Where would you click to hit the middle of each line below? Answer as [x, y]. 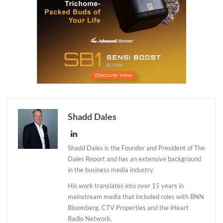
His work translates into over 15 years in [126, 185]
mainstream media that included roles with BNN [136, 196]
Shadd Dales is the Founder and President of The [136, 148]
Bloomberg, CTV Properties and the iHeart [128, 207]
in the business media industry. [111, 169]
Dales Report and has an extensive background [134, 159]
